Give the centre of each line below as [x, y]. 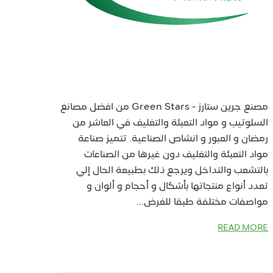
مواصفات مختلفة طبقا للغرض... [203, 203]
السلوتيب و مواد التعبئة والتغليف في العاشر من [171, 123]
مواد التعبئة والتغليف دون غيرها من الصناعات [176, 155]
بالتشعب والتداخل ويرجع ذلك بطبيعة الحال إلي [172, 171]
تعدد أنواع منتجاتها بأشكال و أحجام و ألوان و [178, 187]
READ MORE [243, 229]
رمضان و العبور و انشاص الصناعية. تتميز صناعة [173, 139]
